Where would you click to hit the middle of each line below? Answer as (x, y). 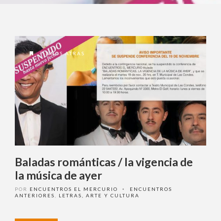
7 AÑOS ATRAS (61, 54)
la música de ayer (58, 175)
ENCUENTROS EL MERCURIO (74, 189)
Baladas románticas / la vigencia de (104, 162)
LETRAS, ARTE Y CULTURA (99, 195)
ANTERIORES (35, 195)
